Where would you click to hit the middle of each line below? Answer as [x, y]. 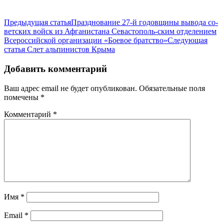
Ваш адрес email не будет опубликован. [70, 88]
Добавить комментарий [55, 69]
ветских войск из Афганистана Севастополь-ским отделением [110, 31]
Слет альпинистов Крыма [71, 49]
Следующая [187, 40]
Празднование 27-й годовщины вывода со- [144, 22]
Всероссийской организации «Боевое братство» [86, 40]
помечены [22, 97]
